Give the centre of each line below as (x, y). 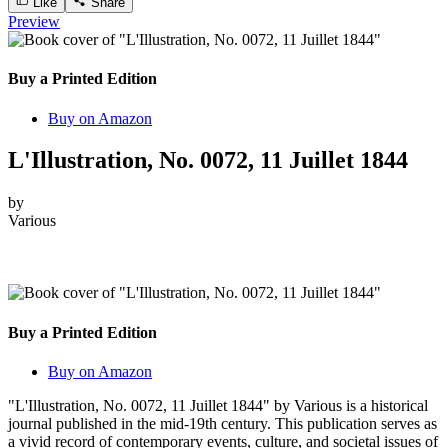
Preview (34, 21)
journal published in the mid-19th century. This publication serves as (222, 423)
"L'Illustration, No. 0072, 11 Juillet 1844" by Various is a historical (218, 405)
